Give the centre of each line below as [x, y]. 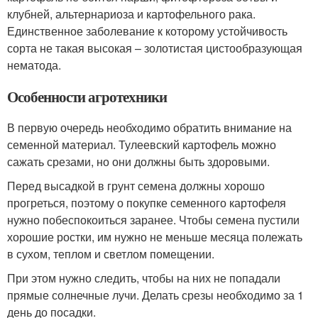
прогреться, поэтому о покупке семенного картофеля [147, 203]
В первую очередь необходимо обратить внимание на [149, 128]
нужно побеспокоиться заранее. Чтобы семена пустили [153, 220]
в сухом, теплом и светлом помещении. [111, 254]
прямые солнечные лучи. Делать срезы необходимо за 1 [155, 295]
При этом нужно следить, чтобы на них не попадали [144, 278]
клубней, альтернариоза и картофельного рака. [131, 14]
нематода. [34, 65]
